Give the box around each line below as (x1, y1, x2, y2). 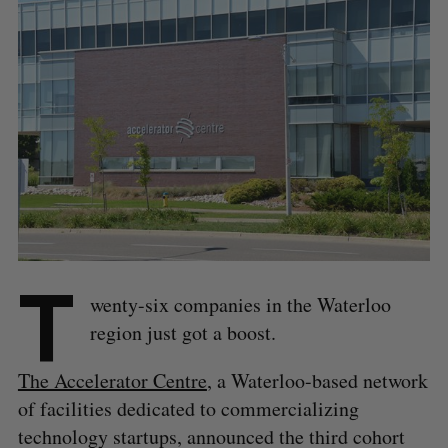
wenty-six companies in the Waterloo (89, 291, 391, 319)
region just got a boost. (89, 319, 276, 347)
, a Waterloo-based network (206, 367, 428, 395)
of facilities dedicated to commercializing (17, 395, 359, 423)
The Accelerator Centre (17, 367, 207, 395)
